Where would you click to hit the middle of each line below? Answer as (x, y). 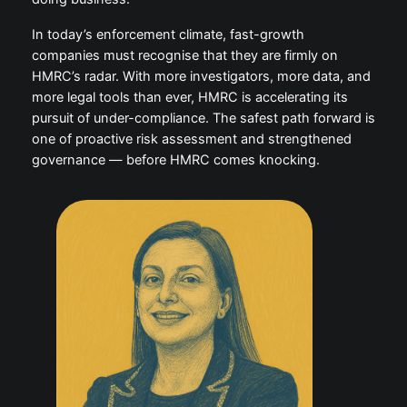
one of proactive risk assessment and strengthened (191, 139)
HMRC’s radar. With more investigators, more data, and (201, 77)
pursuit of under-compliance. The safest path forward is (203, 119)
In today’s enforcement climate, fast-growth (168, 35)
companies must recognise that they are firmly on (184, 56)
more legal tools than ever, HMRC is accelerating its (189, 98)
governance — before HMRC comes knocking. (175, 160)
